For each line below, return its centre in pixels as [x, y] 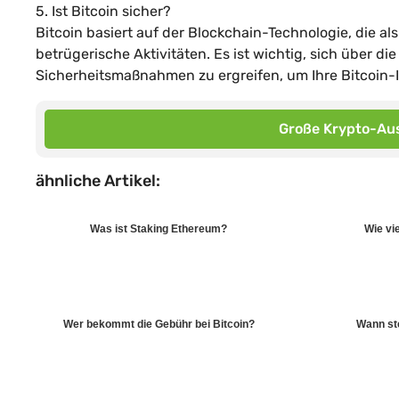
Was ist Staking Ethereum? [159, 228]
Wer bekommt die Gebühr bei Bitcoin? [159, 324]
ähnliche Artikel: [98, 180]
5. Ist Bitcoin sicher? [103, 11]
